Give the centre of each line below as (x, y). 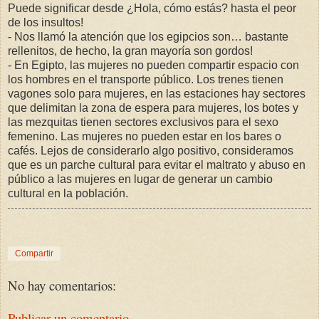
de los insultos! (46, 22)
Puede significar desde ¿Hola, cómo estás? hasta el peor (152, 8)
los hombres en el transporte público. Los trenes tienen (146, 79)
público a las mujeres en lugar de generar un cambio (140, 179)
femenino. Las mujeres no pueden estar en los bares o (145, 136)
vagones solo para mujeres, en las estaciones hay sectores (157, 93)
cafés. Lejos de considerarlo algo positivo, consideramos (151, 150)
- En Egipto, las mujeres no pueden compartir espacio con (153, 65)
